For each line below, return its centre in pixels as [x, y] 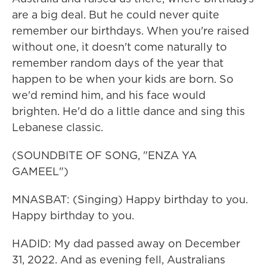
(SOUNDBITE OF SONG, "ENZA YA [104, 155]
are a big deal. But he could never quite [116, 15]
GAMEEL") [40, 171]
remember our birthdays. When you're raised [131, 31]
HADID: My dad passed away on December [126, 243]
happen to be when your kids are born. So [123, 79]
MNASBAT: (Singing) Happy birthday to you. [130, 199]
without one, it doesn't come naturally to [119, 47]
